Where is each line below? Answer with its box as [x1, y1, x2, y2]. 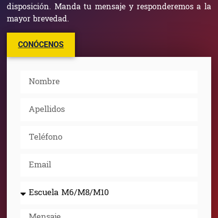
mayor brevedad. [7, 14, 69, 25]
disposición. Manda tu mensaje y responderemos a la [7, 1, 211, 13]
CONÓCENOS [18, 40, 64, 50]
